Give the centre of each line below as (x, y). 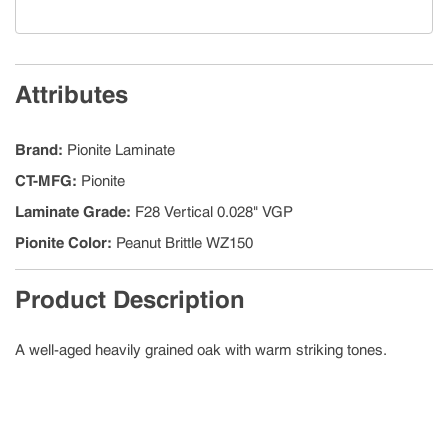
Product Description (130, 299)
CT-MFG (43, 181)
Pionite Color (61, 243)
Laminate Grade (70, 212)
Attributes (71, 94)
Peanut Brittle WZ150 (184, 243)
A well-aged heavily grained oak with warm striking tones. (201, 350)
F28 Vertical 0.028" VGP (214, 212)
